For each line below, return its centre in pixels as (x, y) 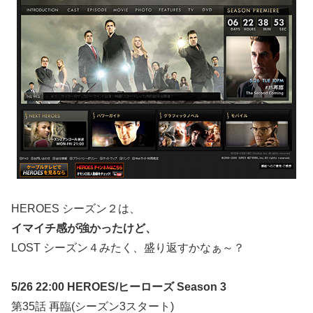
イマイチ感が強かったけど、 (84, 228)
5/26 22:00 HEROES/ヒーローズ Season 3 (119, 287)
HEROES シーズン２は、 (76, 208)
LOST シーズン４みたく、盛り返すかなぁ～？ (128, 247)
